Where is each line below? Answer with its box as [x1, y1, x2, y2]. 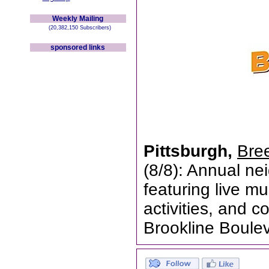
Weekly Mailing [52, 14, 103, 23]
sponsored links [50, 43, 105, 52]
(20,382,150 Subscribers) [44, 25, 111, 31]
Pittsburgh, [144, 142, 237, 160]
